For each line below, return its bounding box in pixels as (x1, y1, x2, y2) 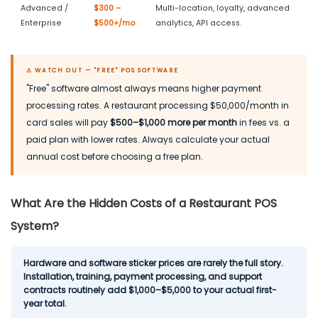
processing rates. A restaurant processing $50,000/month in (26, 99, 289, 112)
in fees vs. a (237, 116, 290, 129)
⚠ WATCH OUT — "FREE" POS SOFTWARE (26, 66, 179, 75)
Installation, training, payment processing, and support (23, 270, 262, 283)
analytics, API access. (155, 18, 241, 29)
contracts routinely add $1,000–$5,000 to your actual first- (23, 284, 277, 297)
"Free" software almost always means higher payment (26, 82, 261, 95)
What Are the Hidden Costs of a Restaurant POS (11, 195, 277, 212)
